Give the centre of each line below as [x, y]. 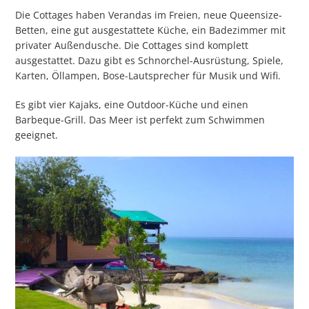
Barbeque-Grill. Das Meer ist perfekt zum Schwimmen [140, 120]
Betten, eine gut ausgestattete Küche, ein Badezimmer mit [151, 30]
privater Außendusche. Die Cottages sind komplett [132, 46]
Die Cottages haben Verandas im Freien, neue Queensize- [149, 15]
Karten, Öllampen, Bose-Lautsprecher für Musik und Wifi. [148, 76]
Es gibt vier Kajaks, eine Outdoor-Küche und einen [132, 105]
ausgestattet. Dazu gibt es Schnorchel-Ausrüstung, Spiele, [150, 61]
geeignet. [37, 135]
